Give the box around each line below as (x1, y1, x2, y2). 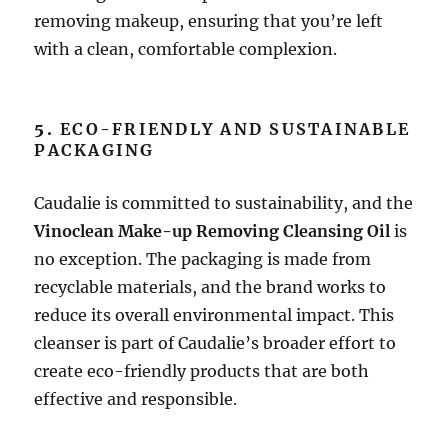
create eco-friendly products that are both (34, 360, 370, 381)
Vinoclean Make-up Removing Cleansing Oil (34, 220, 391, 241)
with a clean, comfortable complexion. (34, 38, 338, 59)
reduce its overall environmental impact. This (34, 304, 395, 325)
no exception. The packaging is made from (34, 248, 372, 269)
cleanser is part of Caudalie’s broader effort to (34, 332, 397, 353)
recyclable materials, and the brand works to (34, 276, 387, 297)
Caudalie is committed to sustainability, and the (34, 192, 414, 213)
